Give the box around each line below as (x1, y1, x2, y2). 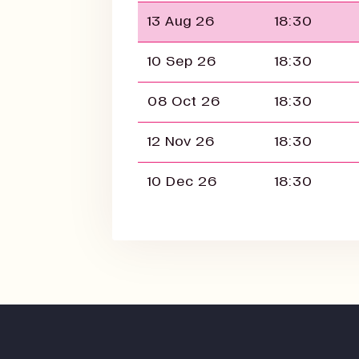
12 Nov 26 (147, 134, 215, 149)
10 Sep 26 (147, 54, 216, 69)
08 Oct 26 (147, 94, 220, 109)
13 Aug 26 (147, 14, 215, 29)
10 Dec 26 (147, 174, 217, 189)
